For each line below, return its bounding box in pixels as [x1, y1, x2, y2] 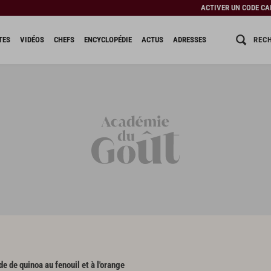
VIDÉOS [19, 35, 44, 44]
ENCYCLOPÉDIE [83, 35, 132, 44]
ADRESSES [172, 35, 206, 44]
